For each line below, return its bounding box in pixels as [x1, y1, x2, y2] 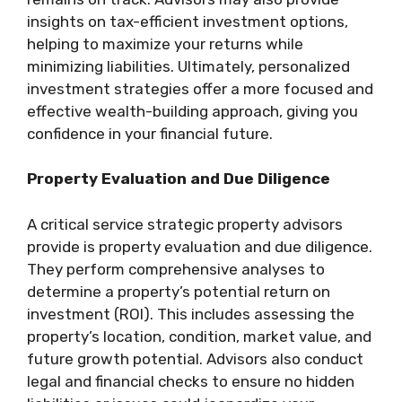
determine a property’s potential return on [27, 282, 330, 301]
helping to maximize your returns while [27, 34, 303, 53]
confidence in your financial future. [27, 124, 273, 143]
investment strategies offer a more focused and [27, 79, 373, 98]
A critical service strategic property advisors [27, 214, 343, 233]
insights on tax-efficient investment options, [27, 12, 348, 31]
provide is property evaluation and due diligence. [27, 237, 372, 256]
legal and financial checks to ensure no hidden [27, 371, 354, 390]
